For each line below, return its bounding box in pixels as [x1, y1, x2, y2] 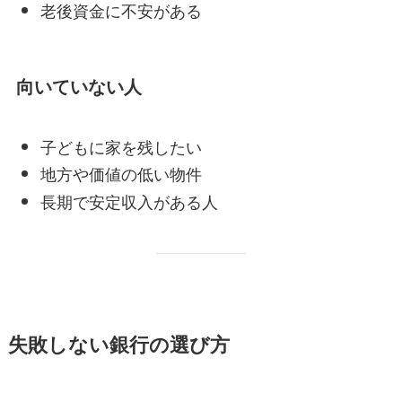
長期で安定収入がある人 [39, 188, 218, 213]
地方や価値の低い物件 [39, 162, 202, 186]
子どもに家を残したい [39, 134, 202, 158]
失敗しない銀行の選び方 [7, 329, 230, 358]
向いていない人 [15, 74, 142, 100]
